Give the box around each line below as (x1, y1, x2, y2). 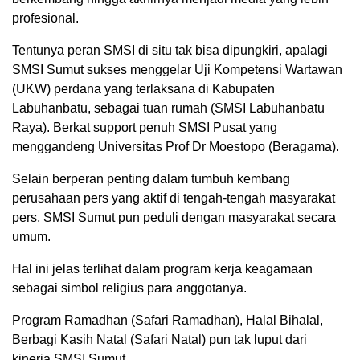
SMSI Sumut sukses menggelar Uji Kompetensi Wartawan (12, 63, 342, 77)
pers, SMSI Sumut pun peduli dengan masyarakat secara (12, 211, 336, 225)
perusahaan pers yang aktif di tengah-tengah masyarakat (12, 191, 335, 206)
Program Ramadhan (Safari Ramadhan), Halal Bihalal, (12, 313, 323, 328)
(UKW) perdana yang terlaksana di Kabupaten (12, 82, 275, 96)
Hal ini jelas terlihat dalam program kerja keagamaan (12, 262, 313, 276)
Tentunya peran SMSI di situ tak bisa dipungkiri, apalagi (12, 43, 328, 58)
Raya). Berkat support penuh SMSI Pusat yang (12, 121, 277, 135)
